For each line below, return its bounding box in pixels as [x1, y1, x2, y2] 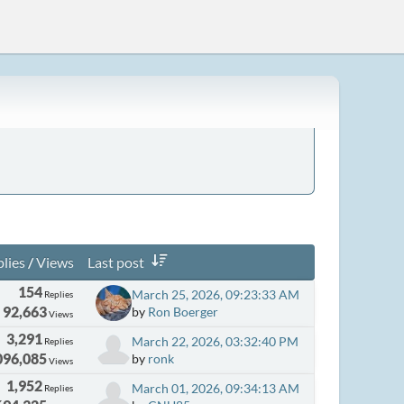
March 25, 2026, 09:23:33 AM [132, 287, 300, 302]
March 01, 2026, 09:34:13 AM [132, 381, 300, 396]
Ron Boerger [148, 304, 219, 319]
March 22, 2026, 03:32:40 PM [132, 334, 299, 349]
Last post [87, 253, 144, 271]
